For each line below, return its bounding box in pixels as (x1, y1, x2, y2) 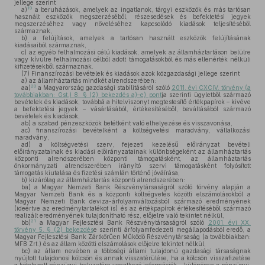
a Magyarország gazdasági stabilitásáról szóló (36, 84, 172, 91)
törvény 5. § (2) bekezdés (14, 226, 93, 233)
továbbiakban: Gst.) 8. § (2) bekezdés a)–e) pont (14, 91, 161, 98)
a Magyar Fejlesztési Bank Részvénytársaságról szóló (36, 219, 208, 226)
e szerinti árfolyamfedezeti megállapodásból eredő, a (93, 226, 251, 233)
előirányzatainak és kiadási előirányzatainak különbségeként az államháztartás (14, 148, 251, 155)
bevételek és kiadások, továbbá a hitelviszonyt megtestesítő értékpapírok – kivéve (14, 98, 251, 105)
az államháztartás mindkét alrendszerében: (27, 77, 156, 84)
